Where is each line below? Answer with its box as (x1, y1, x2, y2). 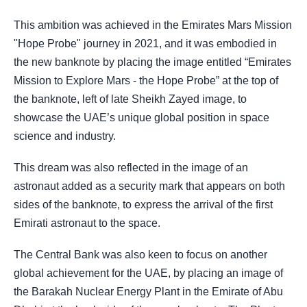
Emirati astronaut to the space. (14, 217, 160, 229)
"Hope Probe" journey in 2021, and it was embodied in (14, 37, 277, 49)
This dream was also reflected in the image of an (14, 161, 248, 173)
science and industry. (14, 130, 116, 142)
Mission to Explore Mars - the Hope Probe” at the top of (14, 74, 278, 86)
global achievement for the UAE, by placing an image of (14, 267, 283, 280)
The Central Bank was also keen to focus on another (14, 249, 267, 261)
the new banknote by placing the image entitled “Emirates (14, 56, 291, 68)
